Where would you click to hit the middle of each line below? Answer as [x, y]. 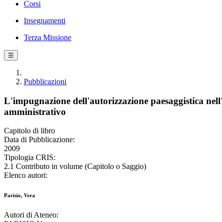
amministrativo [35, 111]
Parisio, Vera [20, 195]
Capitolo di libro [29, 131]
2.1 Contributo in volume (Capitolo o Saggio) [75, 166]
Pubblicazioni [45, 82]
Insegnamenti [45, 21]
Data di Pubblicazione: [39, 140]
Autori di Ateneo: [31, 215]
